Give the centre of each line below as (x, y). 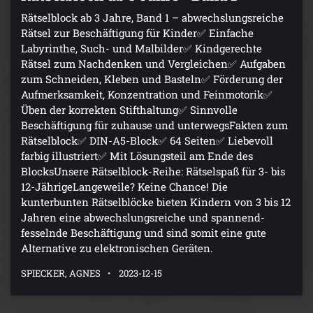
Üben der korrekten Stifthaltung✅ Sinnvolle (129, 109)
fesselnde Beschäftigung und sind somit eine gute (144, 232)
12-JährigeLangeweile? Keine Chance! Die (124, 186)
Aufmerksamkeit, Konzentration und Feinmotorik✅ (147, 94)
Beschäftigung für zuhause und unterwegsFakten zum (154, 125)
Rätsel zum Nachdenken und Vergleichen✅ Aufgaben (153, 63)
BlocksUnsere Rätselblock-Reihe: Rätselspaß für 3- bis (153, 171)
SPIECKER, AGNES (61, 273)
